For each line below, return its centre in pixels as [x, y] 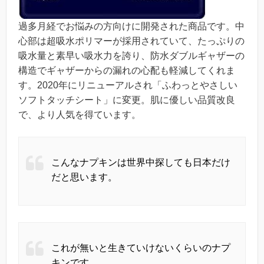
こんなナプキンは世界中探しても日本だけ [141, 163]
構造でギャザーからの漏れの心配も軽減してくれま [127, 70]
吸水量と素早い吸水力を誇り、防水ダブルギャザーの [131, 55]
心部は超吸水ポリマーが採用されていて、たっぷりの [131, 41]
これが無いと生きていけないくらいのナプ [141, 248]
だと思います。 [84, 177]
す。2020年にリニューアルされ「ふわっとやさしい [128, 85]
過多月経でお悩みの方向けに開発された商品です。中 [131, 26]
